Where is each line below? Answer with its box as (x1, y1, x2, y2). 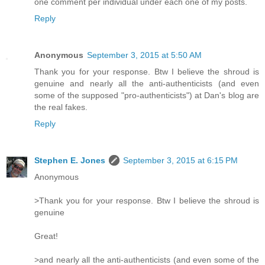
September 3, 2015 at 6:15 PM (123, 155, 238, 165)
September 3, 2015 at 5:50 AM (87, 50, 202, 60)
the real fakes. (34, 102, 88, 112)
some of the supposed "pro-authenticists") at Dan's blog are (34, 90, 259, 100)
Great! (34, 231, 58, 241)
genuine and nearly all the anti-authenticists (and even (34, 78, 259, 88)
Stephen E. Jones (34, 155, 105, 165)
